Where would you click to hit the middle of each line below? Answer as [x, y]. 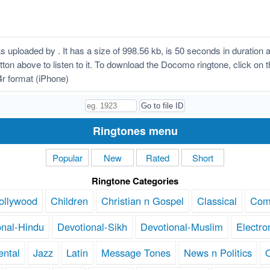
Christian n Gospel [143, 201]
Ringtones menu [135, 131]
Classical [217, 201]
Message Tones [136, 253]
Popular [67, 158]
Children [69, 201]
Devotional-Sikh [92, 227]
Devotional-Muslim [181, 227]
